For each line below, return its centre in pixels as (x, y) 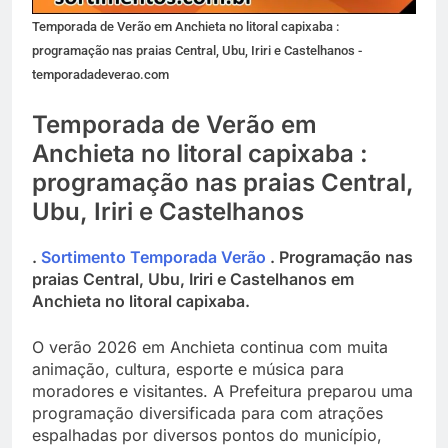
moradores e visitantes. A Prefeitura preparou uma (222, 390)
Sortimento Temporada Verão (153, 256)
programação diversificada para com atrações (207, 412)
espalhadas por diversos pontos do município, (207, 434)
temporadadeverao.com (100, 74)
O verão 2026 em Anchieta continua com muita (210, 346)
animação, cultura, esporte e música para (188, 368)
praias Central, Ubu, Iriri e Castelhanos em (193, 278)
